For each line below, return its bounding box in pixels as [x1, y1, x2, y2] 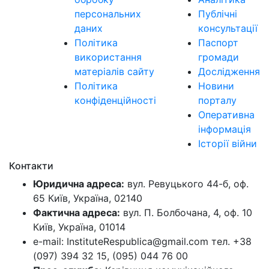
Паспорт [198, 37, 238, 49]
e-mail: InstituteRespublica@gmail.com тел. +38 [33, 235, 252, 247]
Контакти [9, 160, 53, 172]
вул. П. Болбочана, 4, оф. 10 [120, 207, 252, 219]
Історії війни [198, 138, 257, 150]
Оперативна [198, 109, 255, 121]
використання [74, 51, 142, 63]
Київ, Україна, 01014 [33, 221, 125, 233]
